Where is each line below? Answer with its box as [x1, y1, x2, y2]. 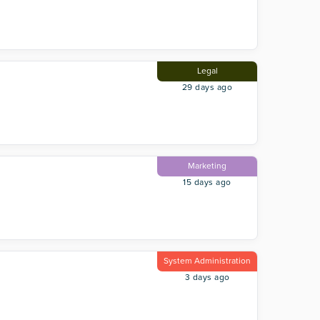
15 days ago [183, 177, 231, 187]
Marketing [188, 161, 226, 171]
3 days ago [184, 272, 230, 282]
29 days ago [181, 82, 233, 92]
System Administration [164, 256, 251, 266]
